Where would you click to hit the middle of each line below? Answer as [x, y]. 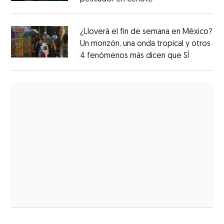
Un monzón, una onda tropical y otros [145, 44]
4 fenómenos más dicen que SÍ [134, 56]
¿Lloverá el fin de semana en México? [146, 32]
